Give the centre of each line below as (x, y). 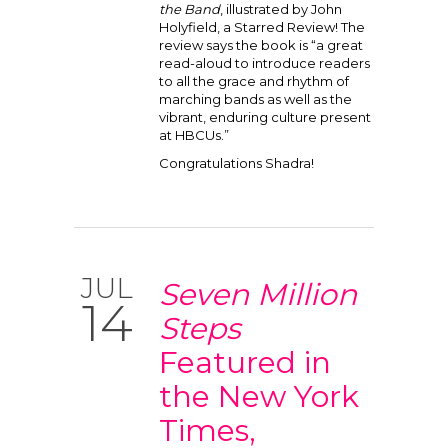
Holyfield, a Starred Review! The (262, 27)
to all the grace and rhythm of (254, 81)
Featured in (245, 362)
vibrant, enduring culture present (265, 117)
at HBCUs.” (194, 135)
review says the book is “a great (261, 45)
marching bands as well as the (255, 99)
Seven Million (258, 294)
